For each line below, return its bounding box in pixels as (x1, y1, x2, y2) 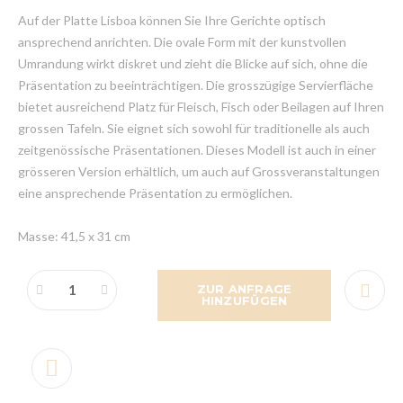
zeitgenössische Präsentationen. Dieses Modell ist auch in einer (18, 141, 376, 157)
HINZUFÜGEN (201, 293, 288, 309)
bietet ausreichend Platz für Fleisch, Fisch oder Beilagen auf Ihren (18, 98, 384, 114)
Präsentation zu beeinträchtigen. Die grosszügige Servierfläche (18, 76, 373, 93)
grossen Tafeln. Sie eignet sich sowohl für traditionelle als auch (18, 120, 370, 136)
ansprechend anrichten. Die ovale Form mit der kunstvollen (18, 33, 346, 49)
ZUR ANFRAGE (196, 282, 292, 297)
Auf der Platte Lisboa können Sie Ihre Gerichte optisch (18, 12, 326, 28)
